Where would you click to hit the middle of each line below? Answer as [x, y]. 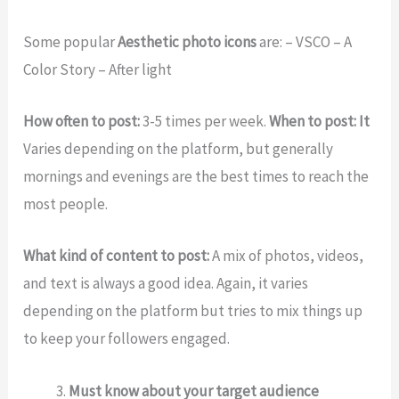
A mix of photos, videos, [287, 256]
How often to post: [82, 122]
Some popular [71, 42]
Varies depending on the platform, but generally [179, 149]
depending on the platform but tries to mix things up [193, 311]
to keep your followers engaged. [127, 339]
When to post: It [320, 122]
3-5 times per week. [205, 122]
